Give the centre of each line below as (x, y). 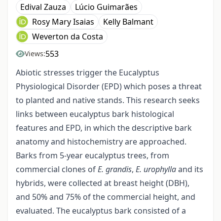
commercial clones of (57, 169)
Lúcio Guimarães (106, 7)
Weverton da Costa (68, 37)
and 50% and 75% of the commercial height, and (106, 197)
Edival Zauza (43, 7)
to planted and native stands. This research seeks (108, 100)
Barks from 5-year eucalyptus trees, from (92, 156)
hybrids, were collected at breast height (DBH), (103, 183)
